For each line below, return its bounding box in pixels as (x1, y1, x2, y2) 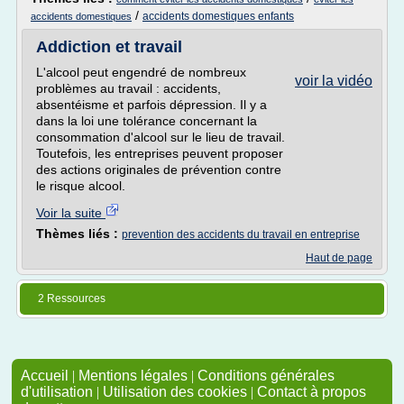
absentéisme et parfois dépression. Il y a (36, 97, 267, 112)
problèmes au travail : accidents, (36, 81, 221, 96)
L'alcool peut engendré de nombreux (36, 65, 246, 79)
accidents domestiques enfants (142, 10, 294, 23)
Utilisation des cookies (103, 384, 247, 399)
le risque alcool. (36, 179, 125, 193)
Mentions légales (78, 368, 188, 383)
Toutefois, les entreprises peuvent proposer (36, 146, 283, 161)
